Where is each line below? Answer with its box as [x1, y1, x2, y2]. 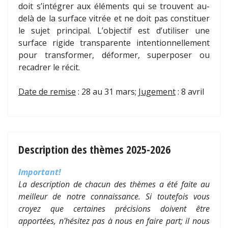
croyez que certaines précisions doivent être [18, 203, 210, 215]
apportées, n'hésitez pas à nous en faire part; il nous [18, 215, 210, 227]
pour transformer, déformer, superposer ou [18, 49, 210, 61]
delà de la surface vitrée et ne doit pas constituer [18, 13, 210, 24]
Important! [18, 166, 61, 178]
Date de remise [18, 86, 76, 98]
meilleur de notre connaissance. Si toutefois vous [18, 191, 210, 203]
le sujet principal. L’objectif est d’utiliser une [18, 25, 210, 37]
